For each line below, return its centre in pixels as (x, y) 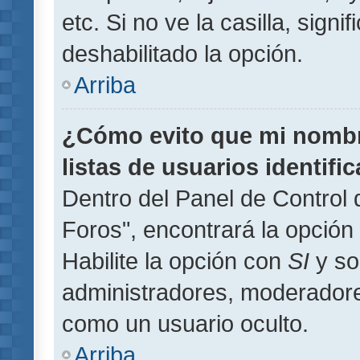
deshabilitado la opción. (182, 53)
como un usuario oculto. (185, 323)
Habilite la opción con (175, 260)
